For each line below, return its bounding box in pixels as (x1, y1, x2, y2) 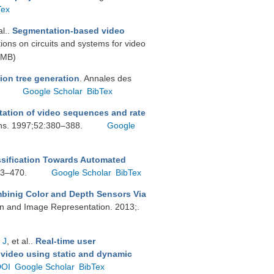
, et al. (7, 236, 31, 246)
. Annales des (80, 73, 131, 83)
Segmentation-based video (12, 26, 125, 35)
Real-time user (35, 236, 95, 246)
